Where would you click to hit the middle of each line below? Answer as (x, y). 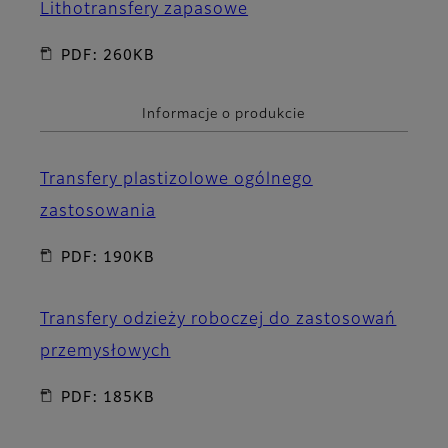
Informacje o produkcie (224, 114)
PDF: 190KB (108, 257)
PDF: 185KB (108, 397)
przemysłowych (105, 351)
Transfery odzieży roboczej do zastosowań (218, 319)
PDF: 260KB (108, 55)
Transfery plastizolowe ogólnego (176, 179)
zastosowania (98, 211)
